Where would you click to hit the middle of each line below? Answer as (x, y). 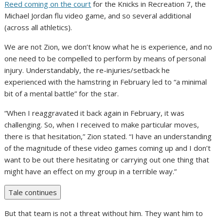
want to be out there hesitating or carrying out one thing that (107, 160)
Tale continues (33, 192)
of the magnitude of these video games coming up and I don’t (108, 148)
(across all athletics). (38, 27)
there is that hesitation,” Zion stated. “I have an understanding (108, 136)
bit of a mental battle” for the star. (62, 94)
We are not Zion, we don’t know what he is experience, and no (109, 47)
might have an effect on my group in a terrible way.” (91, 172)
